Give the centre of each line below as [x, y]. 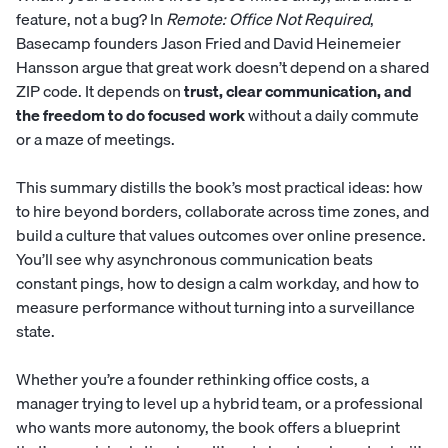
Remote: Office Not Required [268, 18]
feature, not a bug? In [91, 18]
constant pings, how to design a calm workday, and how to [217, 282]
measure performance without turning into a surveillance [215, 306]
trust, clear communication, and [298, 90]
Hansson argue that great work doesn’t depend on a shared [222, 66]
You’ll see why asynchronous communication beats [194, 258]
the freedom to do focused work [130, 114]
